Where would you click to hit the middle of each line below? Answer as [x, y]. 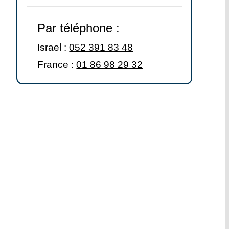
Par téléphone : [79, 28]
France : [57, 65]
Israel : [53, 48]
